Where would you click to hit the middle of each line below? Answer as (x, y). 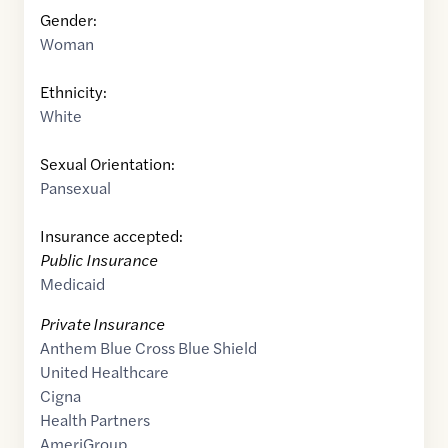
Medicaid (72, 284)
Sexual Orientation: (107, 164)
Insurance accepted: (111, 236)
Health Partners (95, 420)
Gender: (68, 20)
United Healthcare (104, 372)
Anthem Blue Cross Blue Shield (148, 348)
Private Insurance (102, 324)
